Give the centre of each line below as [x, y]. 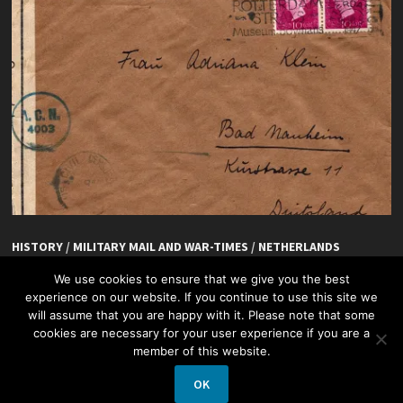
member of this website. [201, 351]
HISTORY [37, 246]
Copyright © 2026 [125, 392]
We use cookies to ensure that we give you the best [201, 279]
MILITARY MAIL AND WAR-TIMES [160, 246]
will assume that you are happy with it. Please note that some [201, 315]
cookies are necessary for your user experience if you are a [201, 333]
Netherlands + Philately [253, 392]
